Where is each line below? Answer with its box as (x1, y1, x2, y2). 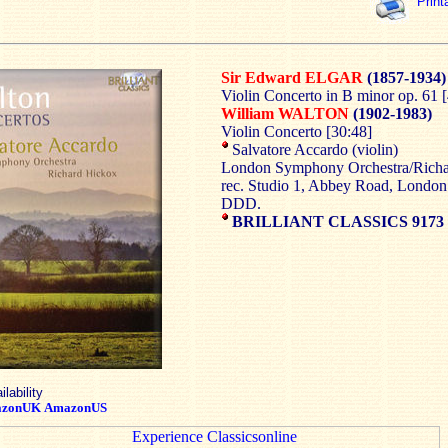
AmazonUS (44, 400, 107, 415)
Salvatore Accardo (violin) (228, 141, 398, 158)
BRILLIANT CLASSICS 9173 (232, 213, 444, 230)
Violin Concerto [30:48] (221, 123, 372, 140)
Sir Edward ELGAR (221, 69, 363, 86)
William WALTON (221, 105, 349, 122)
